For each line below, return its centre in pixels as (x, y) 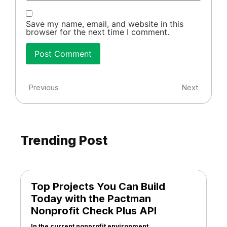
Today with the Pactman (91, 198)
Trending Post (64, 140)
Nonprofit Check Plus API (94, 211)
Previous (44, 87)
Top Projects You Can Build (98, 186)
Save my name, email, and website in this (105, 24)
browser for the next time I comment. (98, 32)
